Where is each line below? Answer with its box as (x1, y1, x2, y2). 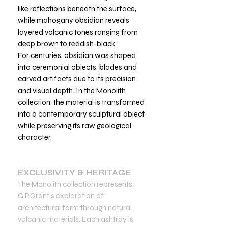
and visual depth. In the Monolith (18, 85, 126, 95)
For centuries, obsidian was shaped (18, 50, 136, 60)
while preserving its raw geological (18, 121, 131, 130)
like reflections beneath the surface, (18, 4, 136, 13)
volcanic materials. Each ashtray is (18, 214, 133, 224)
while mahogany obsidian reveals (18, 15, 129, 25)
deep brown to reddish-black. (18, 39, 117, 48)
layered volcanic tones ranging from (18, 27, 138, 37)
